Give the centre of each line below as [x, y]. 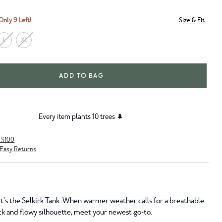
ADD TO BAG [81, 76]
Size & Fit [192, 20]
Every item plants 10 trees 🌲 [81, 117]
